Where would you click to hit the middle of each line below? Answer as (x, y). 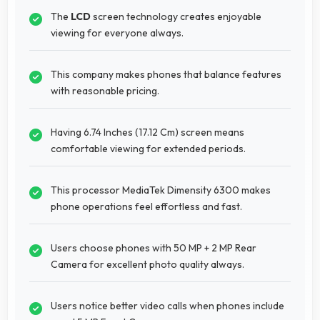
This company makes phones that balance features (166, 74)
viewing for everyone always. (117, 32)
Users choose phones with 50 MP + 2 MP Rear (154, 247)
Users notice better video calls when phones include (167, 305)
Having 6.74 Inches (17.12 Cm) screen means (147, 132)
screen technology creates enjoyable (176, 16)
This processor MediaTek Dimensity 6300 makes (161, 190)
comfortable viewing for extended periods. (148, 148)
